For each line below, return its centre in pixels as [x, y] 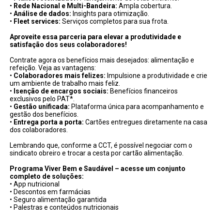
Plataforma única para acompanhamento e [137, 107]
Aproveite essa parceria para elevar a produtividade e [95, 37]
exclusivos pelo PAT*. [42, 99]
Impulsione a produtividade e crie [156, 76]
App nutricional [36, 184]
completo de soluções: [47, 176]
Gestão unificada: [42, 107]
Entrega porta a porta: [49, 122]
